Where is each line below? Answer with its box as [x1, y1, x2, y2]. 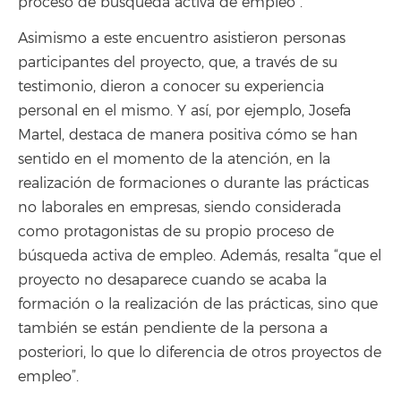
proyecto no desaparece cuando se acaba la [18, 271, 327, 290]
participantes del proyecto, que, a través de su [18, 54, 337, 73]
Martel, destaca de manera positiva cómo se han [18, 126, 358, 145]
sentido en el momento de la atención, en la [18, 150, 330, 169]
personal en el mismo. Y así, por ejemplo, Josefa [18, 102, 351, 121]
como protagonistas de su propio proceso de [18, 223, 334, 242]
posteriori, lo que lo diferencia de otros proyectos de [18, 344, 381, 363]
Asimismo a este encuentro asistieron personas [18, 30, 346, 48]
